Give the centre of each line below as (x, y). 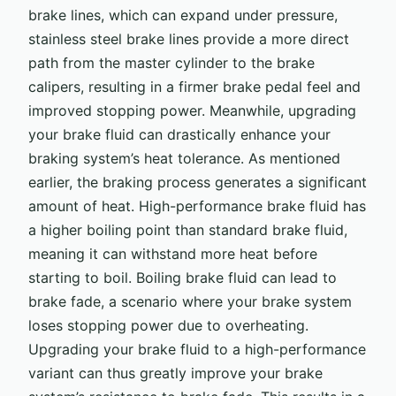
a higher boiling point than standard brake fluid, (188, 229)
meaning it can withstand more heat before (173, 253)
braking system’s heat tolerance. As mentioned (184, 158)
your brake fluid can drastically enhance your (179, 134)
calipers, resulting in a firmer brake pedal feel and (194, 86)
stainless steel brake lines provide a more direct (189, 38)
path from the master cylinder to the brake (171, 62)
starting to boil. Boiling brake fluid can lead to (183, 277)
